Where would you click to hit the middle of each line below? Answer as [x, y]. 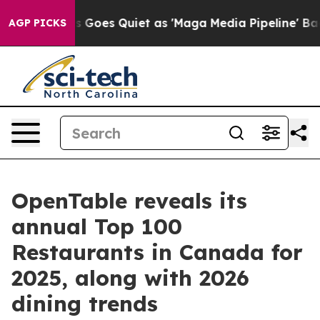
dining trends [85, 304]
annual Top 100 [97, 226]
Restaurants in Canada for [157, 252]
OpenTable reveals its [129, 201]
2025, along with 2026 [130, 278]
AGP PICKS [37, 23]
